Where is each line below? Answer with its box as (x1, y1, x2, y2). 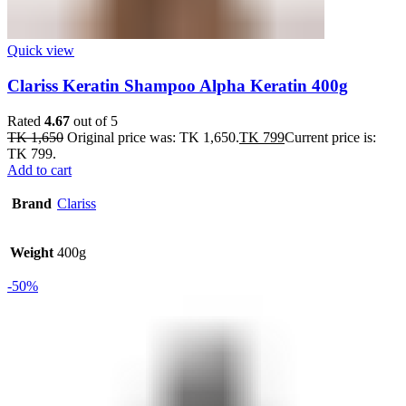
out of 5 (70, 112, 118, 129)
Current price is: (285, 129, 376, 145)
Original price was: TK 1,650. (67, 129, 239, 145)
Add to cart (7, 161, 72, 178)
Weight (10, 244, 53, 260)
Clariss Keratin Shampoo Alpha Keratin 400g (7, 76, 348, 96)
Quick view (7, 43, 74, 59)
